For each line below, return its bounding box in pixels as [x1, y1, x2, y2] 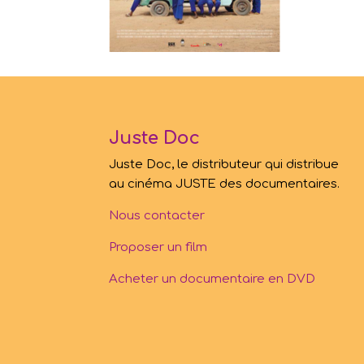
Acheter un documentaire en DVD [109, 271, 316, 286]
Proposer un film [109, 240, 208, 254]
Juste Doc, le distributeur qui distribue [109, 157, 340, 171]
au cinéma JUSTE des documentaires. [109, 176, 340, 191]
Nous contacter [109, 208, 206, 223]
